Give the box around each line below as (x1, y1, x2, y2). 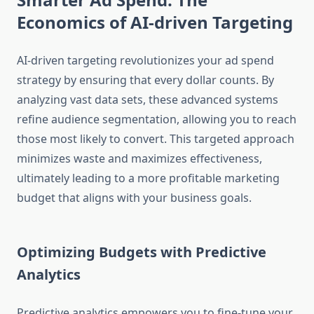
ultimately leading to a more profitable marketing (17, 170, 280, 186)
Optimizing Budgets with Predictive (17, 243, 266, 262)
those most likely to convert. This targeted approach (17, 131, 294, 147)
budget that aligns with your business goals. (17, 190, 252, 206)
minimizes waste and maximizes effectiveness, (17, 151, 262, 167)
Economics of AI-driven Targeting (17, 11, 293, 34)
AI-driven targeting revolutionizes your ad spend (17, 53, 274, 69)
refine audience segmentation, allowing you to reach (17, 111, 296, 128)
